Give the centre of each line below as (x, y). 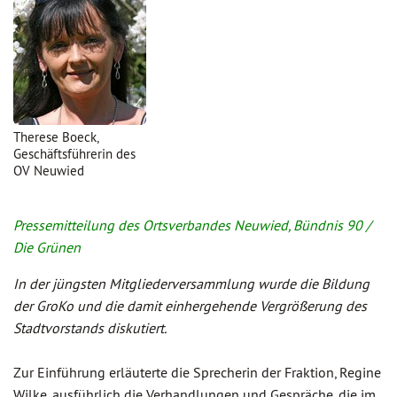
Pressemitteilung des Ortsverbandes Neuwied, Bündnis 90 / (192, 225)
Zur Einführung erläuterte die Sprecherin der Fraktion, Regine (197, 372)
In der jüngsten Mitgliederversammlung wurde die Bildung (191, 284)
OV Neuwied (49, 171)
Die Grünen (47, 247)
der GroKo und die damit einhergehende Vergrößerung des (190, 306)
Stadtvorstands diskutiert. (90, 328)
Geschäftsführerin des (74, 154)
